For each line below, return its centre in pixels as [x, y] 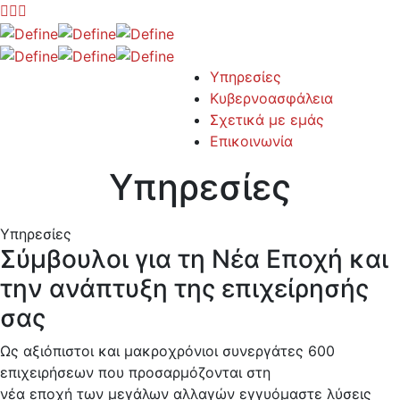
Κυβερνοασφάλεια [271, 98]
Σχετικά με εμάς [267, 119]
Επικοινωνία [251, 141]
